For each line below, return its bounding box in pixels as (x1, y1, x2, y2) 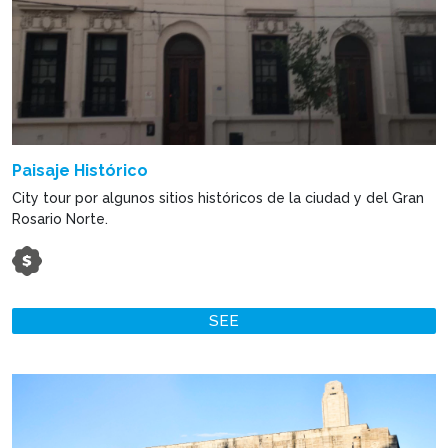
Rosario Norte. (12, 211, 108, 228)
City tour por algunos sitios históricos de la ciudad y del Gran (12, 190, 424, 207)
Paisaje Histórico (12, 161, 148, 181)
